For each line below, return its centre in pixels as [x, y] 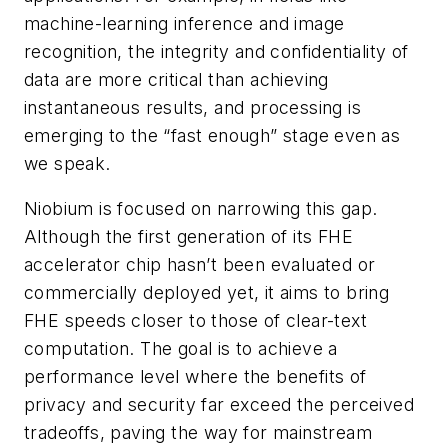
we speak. [67, 163]
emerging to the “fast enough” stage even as [212, 135]
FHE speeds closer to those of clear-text [195, 321]
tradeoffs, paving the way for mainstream [198, 433]
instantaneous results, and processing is [192, 107]
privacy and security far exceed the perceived [219, 405]
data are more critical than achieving [176, 79]
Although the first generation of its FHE [188, 237]
